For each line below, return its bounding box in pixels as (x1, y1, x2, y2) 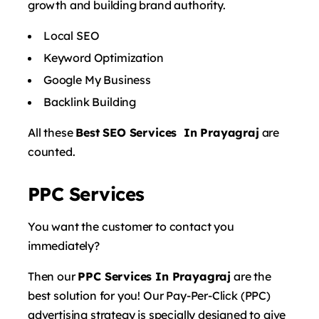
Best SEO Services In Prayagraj (75, 125, 259, 140)
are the (231, 268, 271, 283)
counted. (28, 144, 75, 159)
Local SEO (43, 28, 100, 43)
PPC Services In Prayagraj (78, 268, 231, 283)
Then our (28, 268, 78, 283)
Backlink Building (43, 94, 137, 109)
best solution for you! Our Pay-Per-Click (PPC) (28, 288, 271, 303)
